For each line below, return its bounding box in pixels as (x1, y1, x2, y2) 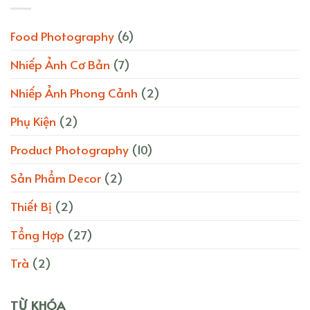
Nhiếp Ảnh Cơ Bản (10, 55, 110, 73)
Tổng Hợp (10, 226, 64, 244)
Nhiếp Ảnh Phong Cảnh (10, 84, 138, 102)
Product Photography (10, 140, 129, 158)
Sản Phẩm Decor (10, 169, 101, 187)
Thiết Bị (10, 197, 52, 215)
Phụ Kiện (10, 112, 56, 130)
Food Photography (10, 27, 114, 45)
